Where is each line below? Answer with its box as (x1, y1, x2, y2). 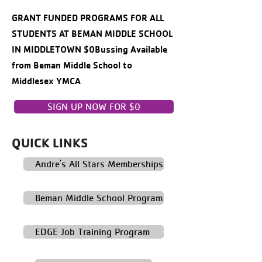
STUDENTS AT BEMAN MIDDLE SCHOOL (12, 27, 173, 39)
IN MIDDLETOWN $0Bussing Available (12, 43, 167, 55)
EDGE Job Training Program (35, 226, 150, 237)
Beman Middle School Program (35, 192, 163, 204)
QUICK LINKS (12, 135, 88, 151)
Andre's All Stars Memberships (35, 158, 163, 170)
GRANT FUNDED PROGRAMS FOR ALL (12, 12, 164, 23)
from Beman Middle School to (12, 59, 132, 71)
